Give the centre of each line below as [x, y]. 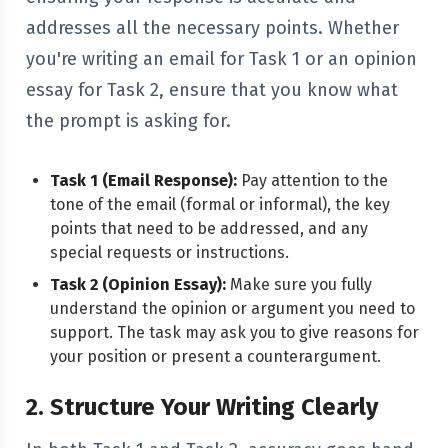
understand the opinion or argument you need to [232, 308]
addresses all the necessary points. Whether [212, 28]
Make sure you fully [299, 284]
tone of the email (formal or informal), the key [220, 204]
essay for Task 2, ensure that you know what [212, 90]
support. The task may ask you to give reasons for [234, 332]
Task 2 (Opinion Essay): [138, 284]
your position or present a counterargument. [215, 356]
